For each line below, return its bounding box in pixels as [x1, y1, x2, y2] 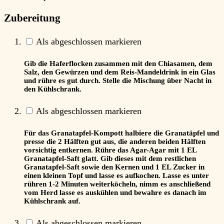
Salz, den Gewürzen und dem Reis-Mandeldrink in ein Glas [24, 67, 215, 76]
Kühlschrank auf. [24, 196, 80, 205]
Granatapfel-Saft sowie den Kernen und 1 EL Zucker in [24, 162, 204, 171]
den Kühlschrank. [24, 84, 81, 93]
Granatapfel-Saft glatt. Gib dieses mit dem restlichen [24, 154, 196, 162]
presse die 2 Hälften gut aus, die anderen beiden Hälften [24, 137, 205, 145]
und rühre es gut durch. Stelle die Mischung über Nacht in [24, 76, 211, 84]
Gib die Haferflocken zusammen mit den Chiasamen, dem [24, 59, 212, 67]
